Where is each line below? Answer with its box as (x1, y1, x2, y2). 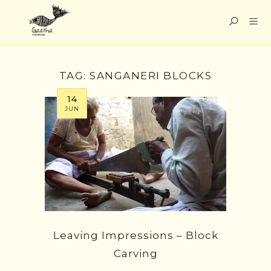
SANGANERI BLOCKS (90, 69, 212, 82)
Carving (113, 247, 158, 260)
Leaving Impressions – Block (53, 229, 218, 242)
